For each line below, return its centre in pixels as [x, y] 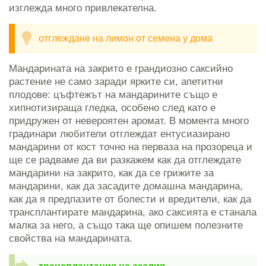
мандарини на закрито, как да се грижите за [111, 173]
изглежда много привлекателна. [83, 8]
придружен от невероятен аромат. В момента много [129, 121]
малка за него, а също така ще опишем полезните [126, 225]
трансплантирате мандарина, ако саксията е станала [133, 212]
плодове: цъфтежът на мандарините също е [113, 94]
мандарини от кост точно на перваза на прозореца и [131, 147]
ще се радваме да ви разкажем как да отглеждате [125, 160]
